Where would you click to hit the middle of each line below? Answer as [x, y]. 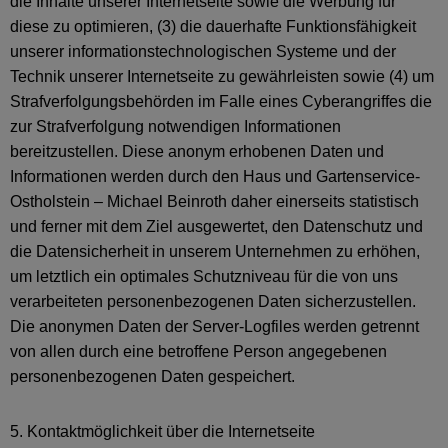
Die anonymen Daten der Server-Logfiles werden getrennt [214, 326]
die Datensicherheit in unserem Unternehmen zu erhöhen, [215, 251]
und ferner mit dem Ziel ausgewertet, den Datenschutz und [216, 226]
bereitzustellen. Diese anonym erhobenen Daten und [197, 151]
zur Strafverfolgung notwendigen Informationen [175, 126]
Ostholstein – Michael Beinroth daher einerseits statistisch [214, 201]
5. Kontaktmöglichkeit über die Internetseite [162, 431]
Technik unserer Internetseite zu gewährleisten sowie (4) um [222, 76]
